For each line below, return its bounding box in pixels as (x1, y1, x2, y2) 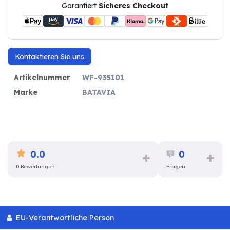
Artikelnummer (14, 72, 70, 82)
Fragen (166, 163, 185, 170)
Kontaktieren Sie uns (14, 52, 84, 61)
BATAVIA (82, 87, 116, 97)
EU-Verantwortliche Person (13, 213, 114, 222)
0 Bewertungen (16, 163, 55, 170)
